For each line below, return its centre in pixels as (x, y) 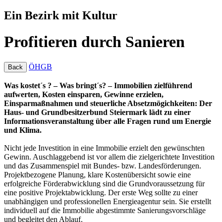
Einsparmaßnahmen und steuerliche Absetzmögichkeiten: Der (108, 103)
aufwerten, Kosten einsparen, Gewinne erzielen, (84, 94)
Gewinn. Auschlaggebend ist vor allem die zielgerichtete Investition (109, 157)
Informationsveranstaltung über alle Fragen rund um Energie (108, 121)
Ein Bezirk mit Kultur (61, 15)
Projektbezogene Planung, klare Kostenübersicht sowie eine (97, 174)
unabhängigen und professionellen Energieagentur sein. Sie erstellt (108, 201)
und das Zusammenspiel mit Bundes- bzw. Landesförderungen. (103, 166)
